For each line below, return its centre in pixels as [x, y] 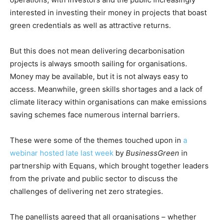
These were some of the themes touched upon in [96, 140]
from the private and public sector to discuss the [94, 179]
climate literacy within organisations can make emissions [108, 102]
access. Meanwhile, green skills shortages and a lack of [106, 89]
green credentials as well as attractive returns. [92, 25]
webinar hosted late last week [62, 153]
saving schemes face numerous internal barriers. [95, 115]
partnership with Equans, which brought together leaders [109, 166]
